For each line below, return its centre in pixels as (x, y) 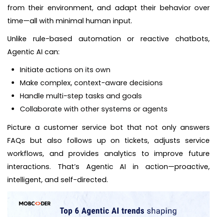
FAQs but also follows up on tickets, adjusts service (108, 140)
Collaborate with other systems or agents (94, 109)
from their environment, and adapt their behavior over (108, 8)
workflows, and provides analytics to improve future (108, 153)
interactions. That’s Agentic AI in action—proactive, (108, 166)
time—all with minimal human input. (70, 21)
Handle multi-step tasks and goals (81, 96)
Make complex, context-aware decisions (92, 83)
